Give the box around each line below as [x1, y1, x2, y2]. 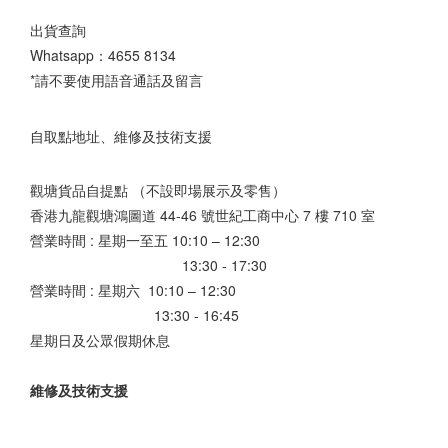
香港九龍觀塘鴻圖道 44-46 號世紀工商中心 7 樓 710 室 [30, 205, 379, 225]
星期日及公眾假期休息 [30, 330, 170, 350]
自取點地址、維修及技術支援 [30, 125, 212, 146]
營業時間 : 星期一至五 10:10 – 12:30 [30, 230, 260, 250]
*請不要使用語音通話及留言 [30, 70, 203, 90]
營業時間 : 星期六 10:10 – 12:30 [30, 280, 236, 300]
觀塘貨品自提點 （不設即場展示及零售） [30, 180, 286, 200]
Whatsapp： [30, 45, 108, 65]
